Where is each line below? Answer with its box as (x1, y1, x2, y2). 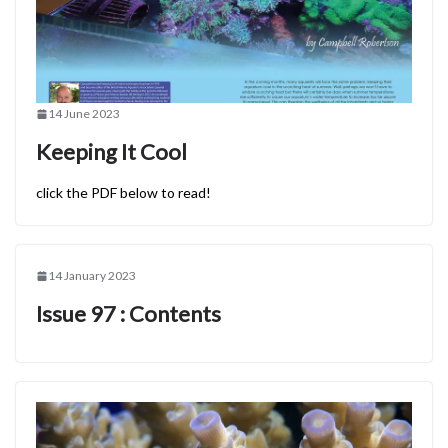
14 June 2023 (48, 106, 120, 122)
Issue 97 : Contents (36, 300, 221, 328)
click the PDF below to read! (36, 184, 211, 202)
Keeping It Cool (36, 138, 187, 166)
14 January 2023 (48, 268, 136, 284)
